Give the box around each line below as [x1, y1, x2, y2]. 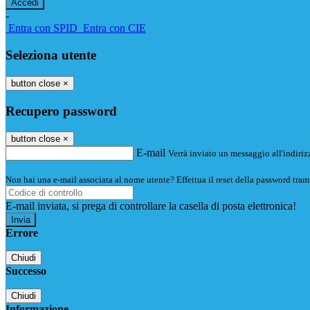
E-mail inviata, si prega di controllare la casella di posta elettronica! [6, 200, 296, 212]
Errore [6, 227, 38, 239]
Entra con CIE [83, 22, 146, 35]
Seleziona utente [6, 48, 96, 63]
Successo [6, 265, 46, 277]
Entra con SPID [8, 22, 77, 35]
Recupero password [6, 103, 117, 118]
